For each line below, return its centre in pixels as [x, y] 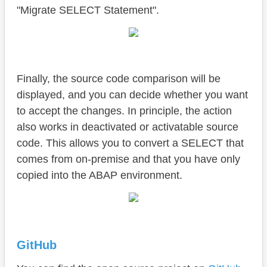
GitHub [37, 245]
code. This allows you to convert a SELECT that [130, 143]
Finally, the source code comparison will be [119, 79]
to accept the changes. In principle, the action [124, 111]
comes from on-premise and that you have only [128, 159]
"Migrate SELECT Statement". [88, 10]
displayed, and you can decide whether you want [132, 95]
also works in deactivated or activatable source [128, 127]
